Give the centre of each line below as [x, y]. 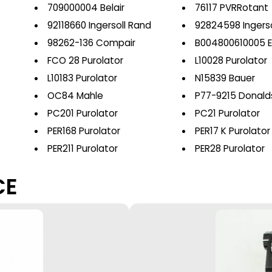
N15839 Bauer [225, 78]
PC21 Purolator [228, 113]
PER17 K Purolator [233, 131]
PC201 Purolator [82, 113]
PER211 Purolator [82, 148]
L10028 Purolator [231, 60]
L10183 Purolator [82, 78]
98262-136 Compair [91, 43]
